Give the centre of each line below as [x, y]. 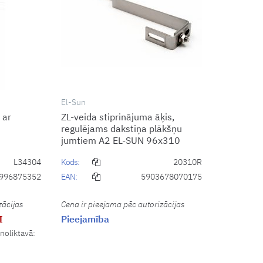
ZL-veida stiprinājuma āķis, [117, 117]
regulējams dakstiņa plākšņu [121, 128]
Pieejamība [85, 219]
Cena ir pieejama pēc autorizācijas [122, 204]
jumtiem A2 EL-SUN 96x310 [120, 140]
